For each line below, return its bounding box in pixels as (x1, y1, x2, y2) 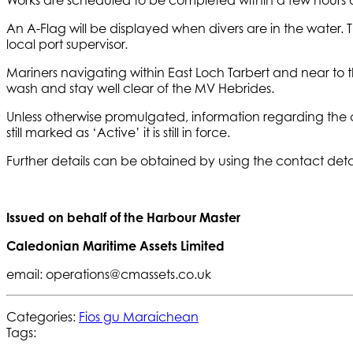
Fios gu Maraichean (79, 308, 199, 325)
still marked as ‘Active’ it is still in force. (6, 124, 230, 140)
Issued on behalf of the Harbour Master (6, 209, 240, 225)
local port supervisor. (6, 35, 128, 52)
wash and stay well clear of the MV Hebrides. (6, 80, 274, 96)
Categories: (6, 308, 79, 325)
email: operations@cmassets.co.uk (6, 266, 211, 282)
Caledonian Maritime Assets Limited (6, 237, 225, 254)
